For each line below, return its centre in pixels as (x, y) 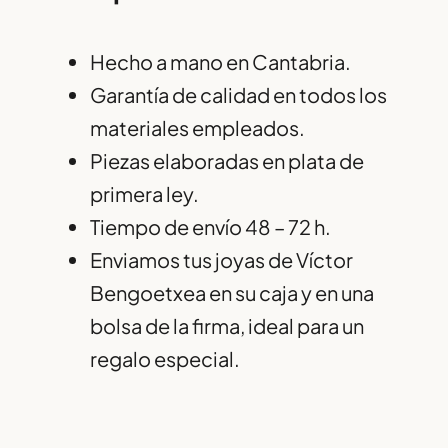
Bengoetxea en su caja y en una (232, 293)
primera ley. (144, 194)
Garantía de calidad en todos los (238, 95)
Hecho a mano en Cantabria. (220, 62)
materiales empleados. (197, 128)
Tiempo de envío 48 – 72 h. (210, 227)
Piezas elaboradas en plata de (227, 161)
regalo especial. (165, 359)
